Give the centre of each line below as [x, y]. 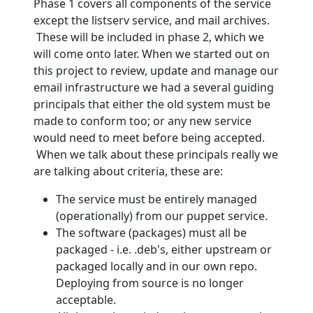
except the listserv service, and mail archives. [152, 20]
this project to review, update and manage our [156, 70]
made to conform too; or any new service [143, 121]
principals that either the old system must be [152, 104]
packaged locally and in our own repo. [156, 266]
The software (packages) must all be [151, 232]
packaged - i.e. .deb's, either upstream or [164, 249]
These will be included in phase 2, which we [149, 37]
